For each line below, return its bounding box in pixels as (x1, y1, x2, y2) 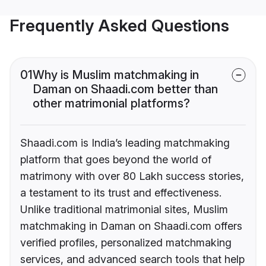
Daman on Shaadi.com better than (33, 82, 218, 97)
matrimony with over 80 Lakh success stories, (20, 170, 244, 183)
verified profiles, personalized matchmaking (20, 236, 232, 249)
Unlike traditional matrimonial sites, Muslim (20, 203, 228, 216)
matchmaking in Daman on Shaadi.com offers (20, 220, 242, 233)
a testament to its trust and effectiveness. (20, 186, 221, 199)
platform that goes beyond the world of (20, 153, 211, 166)
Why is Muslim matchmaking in (33, 68, 199, 83)
